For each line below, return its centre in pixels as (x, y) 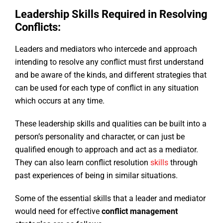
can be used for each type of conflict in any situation (107, 88)
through (183, 163)
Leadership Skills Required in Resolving (111, 14)
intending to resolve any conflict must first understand (109, 62)
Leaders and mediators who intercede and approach (106, 49)
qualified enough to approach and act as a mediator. (107, 150)
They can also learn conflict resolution (83, 163)
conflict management (140, 212)
